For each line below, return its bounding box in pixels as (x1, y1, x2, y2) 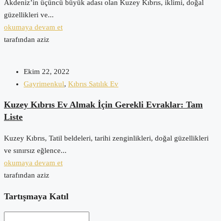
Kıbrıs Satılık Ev (68, 79, 118, 88)
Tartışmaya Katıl (4, 191, 69, 201)
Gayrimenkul (24, 79, 64, 88)
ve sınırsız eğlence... (4, 146, 67, 154)
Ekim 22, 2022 (24, 67, 70, 75)
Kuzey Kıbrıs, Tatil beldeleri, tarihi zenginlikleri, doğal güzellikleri (4, 134, 209, 142)
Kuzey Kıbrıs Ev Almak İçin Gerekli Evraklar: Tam (4, 100, 203, 110)
